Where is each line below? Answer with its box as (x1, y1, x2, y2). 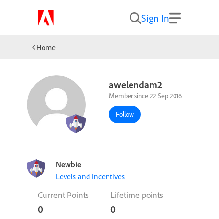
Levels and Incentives (56, 172, 125, 182)
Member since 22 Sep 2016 (109, 91, 182, 101)
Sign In (141, 12, 169, 24)
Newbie (56, 159, 82, 170)
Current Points (38, 189, 89, 200)
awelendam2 (109, 78, 163, 91)
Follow (116, 110, 134, 119)
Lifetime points (110, 189, 164, 200)
